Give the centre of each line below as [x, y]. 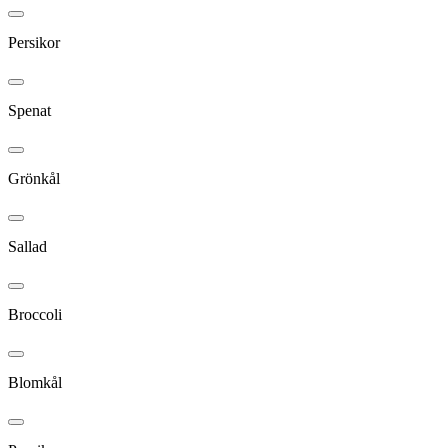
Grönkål [34, 178]
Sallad [27, 246]
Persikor [34, 42]
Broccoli [35, 314]
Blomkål [35, 382]
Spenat [29, 110]
